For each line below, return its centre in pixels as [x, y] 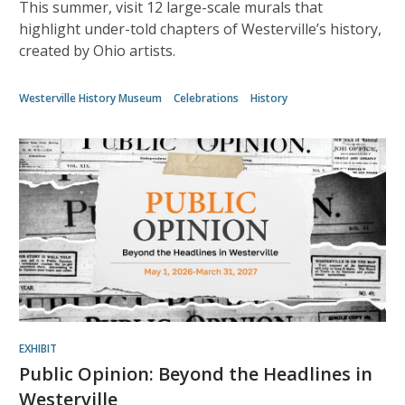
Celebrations [206, 98]
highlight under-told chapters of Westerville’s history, [200, 29]
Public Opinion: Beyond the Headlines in [196, 374]
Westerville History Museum [90, 98]
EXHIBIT [38, 348]
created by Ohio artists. [97, 51]
